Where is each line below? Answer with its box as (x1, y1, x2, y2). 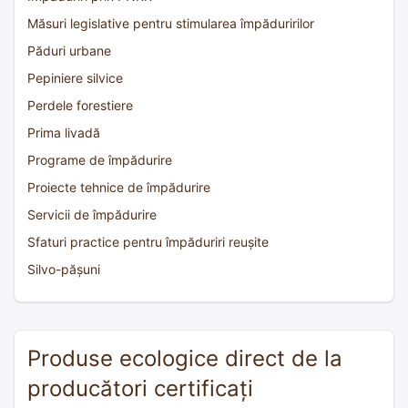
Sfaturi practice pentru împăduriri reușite (27, 233, 269, 250)
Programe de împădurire (27, 151, 172, 168)
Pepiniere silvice (27, 69, 123, 86)
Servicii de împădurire (27, 206, 157, 222)
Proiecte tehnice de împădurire (27, 178, 210, 195)
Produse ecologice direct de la (27, 344, 342, 372)
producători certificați (27, 374, 253, 402)
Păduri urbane (27, 42, 111, 58)
